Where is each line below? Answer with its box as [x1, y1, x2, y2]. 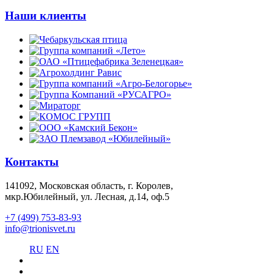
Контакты [5, 155, 59, 169]
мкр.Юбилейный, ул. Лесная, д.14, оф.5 [5, 191, 169, 202]
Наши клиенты [5, 9, 86, 22]
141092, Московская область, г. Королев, [5, 180, 173, 191]
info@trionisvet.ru [5, 223, 75, 234]
